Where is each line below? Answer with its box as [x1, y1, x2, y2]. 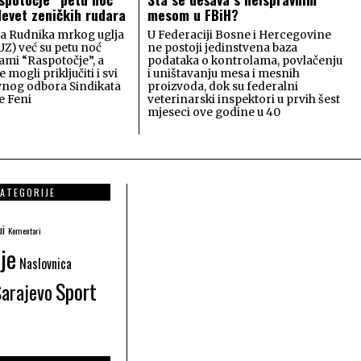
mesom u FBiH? [147, 3, 239, 25]
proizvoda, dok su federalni [147, 79, 299, 93]
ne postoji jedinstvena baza [147, 40, 298, 55]
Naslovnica [19, 253, 72, 273]
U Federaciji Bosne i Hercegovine [147, 27, 332, 42]
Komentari [8, 223, 41, 237]
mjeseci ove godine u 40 [147, 105, 281, 119]
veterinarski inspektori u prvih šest [147, 92, 341, 106]
